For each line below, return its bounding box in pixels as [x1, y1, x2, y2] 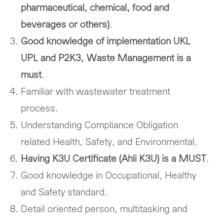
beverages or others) [21, 20, 110, 29]
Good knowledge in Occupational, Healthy [21, 171, 197, 180]
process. [21, 104, 59, 113]
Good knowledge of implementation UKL [21, 37, 191, 46]
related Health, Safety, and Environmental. [21, 138, 198, 147]
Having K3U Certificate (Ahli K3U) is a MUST [21, 154, 207, 163]
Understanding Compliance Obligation [21, 121, 179, 130]
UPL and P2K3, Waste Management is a [21, 54, 191, 63]
